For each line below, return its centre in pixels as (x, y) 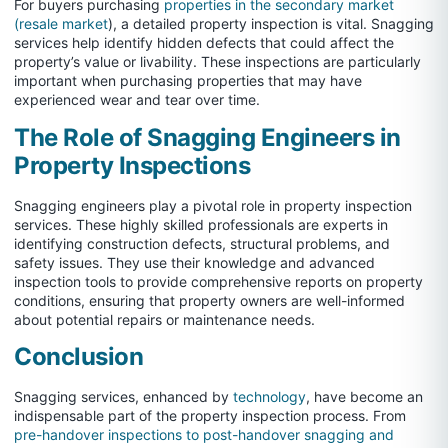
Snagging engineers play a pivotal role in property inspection (213, 205)
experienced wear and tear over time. (137, 100)
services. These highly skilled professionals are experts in (201, 224)
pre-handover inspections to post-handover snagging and (204, 435)
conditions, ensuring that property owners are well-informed (209, 300)
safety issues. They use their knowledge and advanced (194, 262)
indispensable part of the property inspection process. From (210, 416)
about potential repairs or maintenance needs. (164, 319)
